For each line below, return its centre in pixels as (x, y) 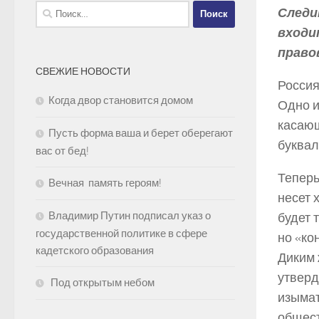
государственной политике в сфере (121, 233)
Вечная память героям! (106, 183)
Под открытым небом (101, 282)
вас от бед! (62, 151)
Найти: (51, 8)
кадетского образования (95, 250)
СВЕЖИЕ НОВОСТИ (83, 71)
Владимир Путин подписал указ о (130, 215)
